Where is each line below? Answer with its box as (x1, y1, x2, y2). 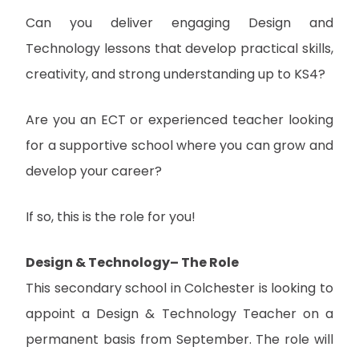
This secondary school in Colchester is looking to (26, 278, 333, 297)
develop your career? (26, 161, 163, 180)
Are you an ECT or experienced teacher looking (26, 110, 333, 129)
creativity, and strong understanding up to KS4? (26, 64, 326, 83)
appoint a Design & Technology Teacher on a (26, 304, 333, 323)
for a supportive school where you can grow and (26, 135, 333, 155)
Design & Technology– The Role (26, 252, 240, 272)
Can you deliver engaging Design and (26, 13, 333, 32)
